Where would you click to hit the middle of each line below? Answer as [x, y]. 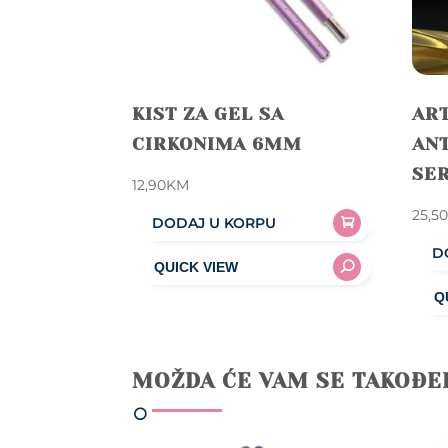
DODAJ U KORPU [214, 222]
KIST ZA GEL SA [208, 113]
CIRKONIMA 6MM [217, 143]
